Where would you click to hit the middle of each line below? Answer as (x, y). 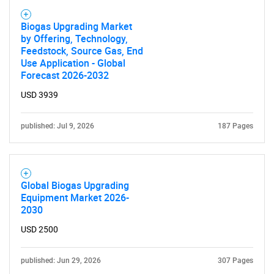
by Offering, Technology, (74, 39)
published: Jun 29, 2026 (61, 261)
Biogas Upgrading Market (76, 26)
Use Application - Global (73, 63)
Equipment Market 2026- (75, 198)
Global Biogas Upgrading (75, 185)
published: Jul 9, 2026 (57, 126)
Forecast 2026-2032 (65, 75)
